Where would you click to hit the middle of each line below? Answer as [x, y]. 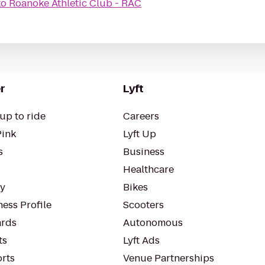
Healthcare [148, 169]
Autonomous [153, 223]
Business [144, 152]
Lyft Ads [141, 240]
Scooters [143, 205]
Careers [141, 116]
